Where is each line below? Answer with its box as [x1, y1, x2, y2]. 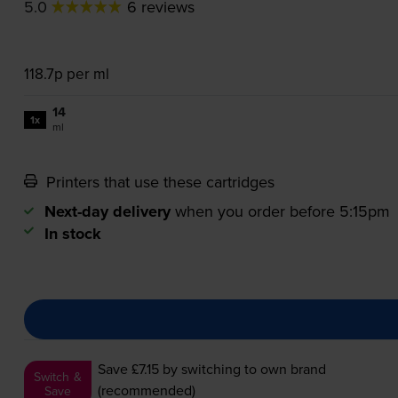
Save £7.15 [98, 359, 160, 379]
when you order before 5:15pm [174, 200, 390, 223]
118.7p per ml [23, 63, 109, 85]
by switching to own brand [159, 359, 327, 379]
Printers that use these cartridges [41, 171, 275, 194]
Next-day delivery [44, 200, 171, 224]
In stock [44, 222, 101, 246]
